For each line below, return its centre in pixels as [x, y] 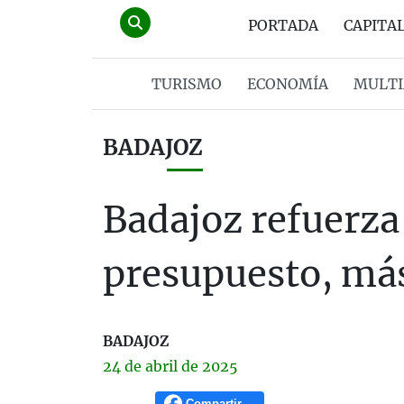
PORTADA [283, 25]
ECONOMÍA [287, 84]
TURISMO [186, 84]
